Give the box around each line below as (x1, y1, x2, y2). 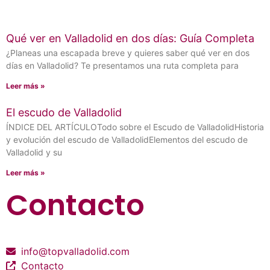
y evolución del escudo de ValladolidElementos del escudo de (6, 134, 248, 145)
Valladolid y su (6, 147, 62, 158)
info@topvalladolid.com (21, 245, 130, 258)
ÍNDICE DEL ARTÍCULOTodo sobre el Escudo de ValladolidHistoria (6, 122, 264, 133)
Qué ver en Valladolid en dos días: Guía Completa (6, 32, 254, 45)
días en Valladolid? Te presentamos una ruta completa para (6, 60, 239, 71)
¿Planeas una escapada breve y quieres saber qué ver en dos (6, 48, 250, 58)
